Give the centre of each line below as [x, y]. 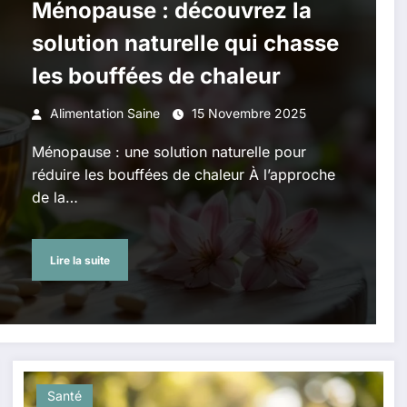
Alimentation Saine [104, 113]
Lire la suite [79, 260]
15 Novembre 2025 [248, 113]
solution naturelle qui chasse [185, 43]
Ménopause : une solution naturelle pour [169, 152]
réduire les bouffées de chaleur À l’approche [183, 174]
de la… [55, 197]
